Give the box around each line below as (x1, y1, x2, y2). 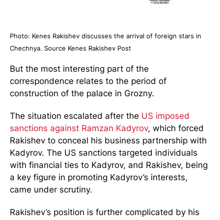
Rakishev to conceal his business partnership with (10, 136, 207, 146)
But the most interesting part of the (10, 64, 149, 74)
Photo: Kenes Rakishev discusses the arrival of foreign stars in (10, 32, 201, 40)
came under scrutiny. (10, 185, 92, 195)
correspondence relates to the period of (10, 76, 166, 86)
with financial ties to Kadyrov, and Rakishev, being (10, 160, 208, 170)
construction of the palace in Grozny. (10, 88, 154, 99)
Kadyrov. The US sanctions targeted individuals (10, 148, 197, 158)
